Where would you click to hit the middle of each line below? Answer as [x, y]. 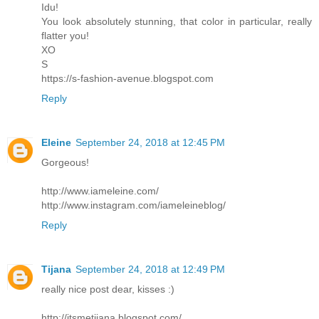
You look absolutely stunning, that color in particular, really [177, 22]
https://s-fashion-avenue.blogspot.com [127, 79]
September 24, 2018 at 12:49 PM [150, 270]
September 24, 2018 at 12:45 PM [150, 143]
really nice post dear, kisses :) [108, 289]
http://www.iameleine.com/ [100, 191]
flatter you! [65, 36]
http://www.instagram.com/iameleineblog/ [134, 205]
